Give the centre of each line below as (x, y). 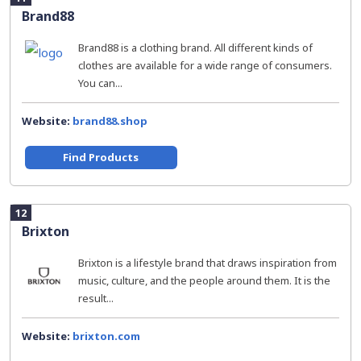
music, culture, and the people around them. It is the (204, 280)
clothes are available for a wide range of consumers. (205, 65)
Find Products (101, 157)
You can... (100, 83)
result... (96, 298)
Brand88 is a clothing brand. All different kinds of (195, 48)
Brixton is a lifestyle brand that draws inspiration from (207, 263)
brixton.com (106, 336)
